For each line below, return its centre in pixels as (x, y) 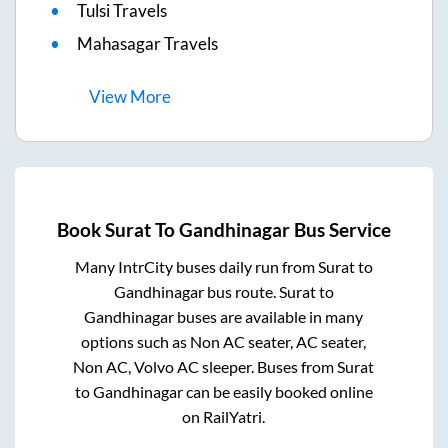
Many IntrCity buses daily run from (196, 267)
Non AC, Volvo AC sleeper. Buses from (205, 367)
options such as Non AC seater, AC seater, (224, 342)
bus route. (241, 292)
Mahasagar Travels (147, 43)
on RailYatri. (224, 417)
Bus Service (340, 229)
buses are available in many (269, 317)
